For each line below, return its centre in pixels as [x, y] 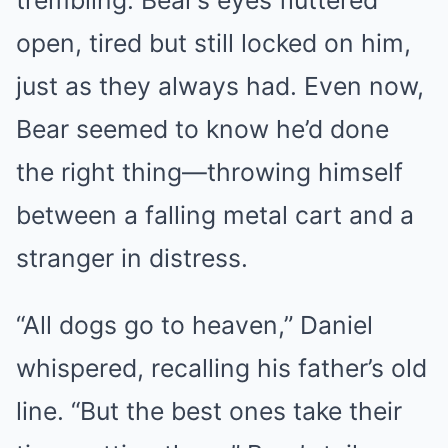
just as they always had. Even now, [220, 86]
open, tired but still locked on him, [213, 43]
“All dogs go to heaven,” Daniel [194, 325]
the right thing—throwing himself [209, 172]
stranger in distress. [132, 258]
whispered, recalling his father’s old [221, 368]
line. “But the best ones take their [209, 411]
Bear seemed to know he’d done [202, 129]
